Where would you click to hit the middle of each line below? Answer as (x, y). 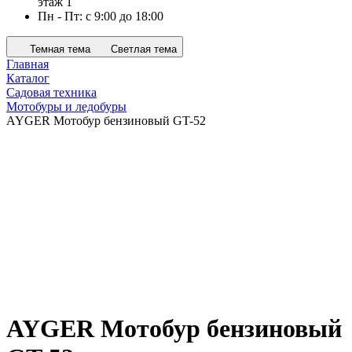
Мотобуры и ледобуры (66, 106)
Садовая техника (51, 92)
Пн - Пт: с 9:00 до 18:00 (101, 16)
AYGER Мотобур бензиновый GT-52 (106, 121)
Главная (27, 64)
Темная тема (60, 49)
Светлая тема (144, 49)
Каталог (28, 78)
